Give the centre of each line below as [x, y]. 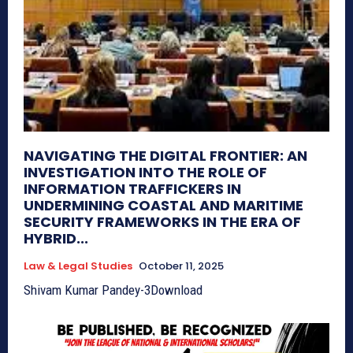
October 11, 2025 [181, 266]
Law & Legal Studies [78, 266]
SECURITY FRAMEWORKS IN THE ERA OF [162, 222]
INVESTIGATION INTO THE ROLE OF [145, 173]
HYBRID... [56, 239]
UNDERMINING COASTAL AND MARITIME [163, 206]
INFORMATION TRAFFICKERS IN [132, 189]
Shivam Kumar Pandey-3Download [113, 290]
